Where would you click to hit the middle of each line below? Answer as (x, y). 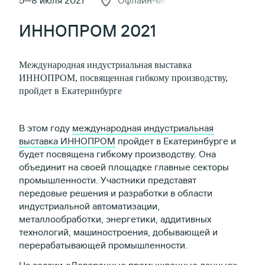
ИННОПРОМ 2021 (88, 31)
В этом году (46, 128)
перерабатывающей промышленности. (103, 245)
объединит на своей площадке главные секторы (124, 167)
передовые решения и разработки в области (116, 193)
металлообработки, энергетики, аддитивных (115, 219)
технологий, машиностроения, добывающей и (118, 232)
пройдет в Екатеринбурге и (176, 141)
